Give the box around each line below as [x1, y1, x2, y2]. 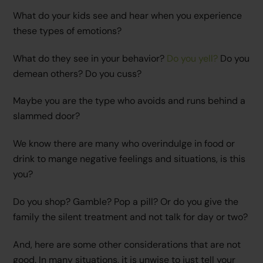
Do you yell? [167, 52, 218, 65]
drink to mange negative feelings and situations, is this [13, 153, 246, 166]
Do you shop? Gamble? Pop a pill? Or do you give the [13, 195, 239, 208]
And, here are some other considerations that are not [13, 238, 241, 251]
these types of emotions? [13, 24, 122, 37]
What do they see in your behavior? [13, 52, 167, 65]
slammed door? [13, 110, 80, 123]
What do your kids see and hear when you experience [13, 9, 242, 22]
